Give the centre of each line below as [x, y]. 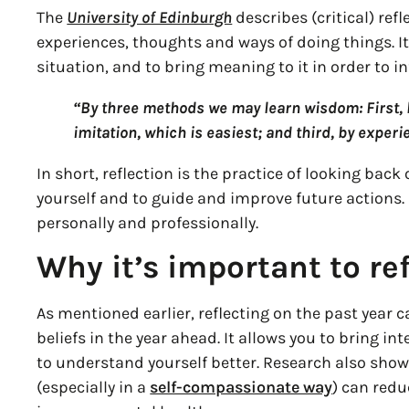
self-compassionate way [241, 388]
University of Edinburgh [150, 17]
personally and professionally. [148, 222]
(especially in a [94, 388]
